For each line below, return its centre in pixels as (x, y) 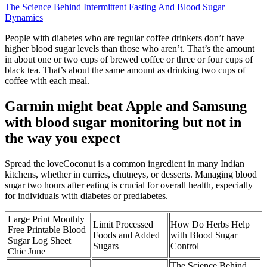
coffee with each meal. (47, 80)
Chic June (27, 251)
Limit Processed (123, 224)
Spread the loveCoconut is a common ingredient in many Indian (125, 163)
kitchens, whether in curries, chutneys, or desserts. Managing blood (131, 174)
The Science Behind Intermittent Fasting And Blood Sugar (115, 7)
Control (185, 246)
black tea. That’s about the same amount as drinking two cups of (125, 70)
